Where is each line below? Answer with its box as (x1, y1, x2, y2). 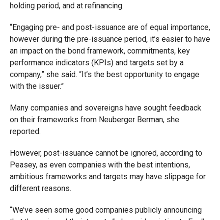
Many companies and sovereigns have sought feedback (9, 103, 201, 112)
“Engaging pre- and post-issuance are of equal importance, (9, 23, 210, 32)
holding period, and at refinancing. (9, 1, 124, 10)
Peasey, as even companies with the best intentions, (9, 160, 190, 169)
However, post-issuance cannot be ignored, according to (9, 148, 202, 158)
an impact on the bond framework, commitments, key (9, 46, 190, 55)
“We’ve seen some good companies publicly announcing (9, 205, 202, 215)
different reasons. (9, 184, 71, 193)
